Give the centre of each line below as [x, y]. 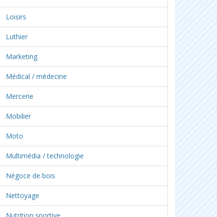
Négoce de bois [31, 176]
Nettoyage [23, 195]
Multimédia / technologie [45, 156]
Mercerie [20, 96]
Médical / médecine [36, 76]
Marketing [22, 56]
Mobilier [18, 116]
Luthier [17, 37]
